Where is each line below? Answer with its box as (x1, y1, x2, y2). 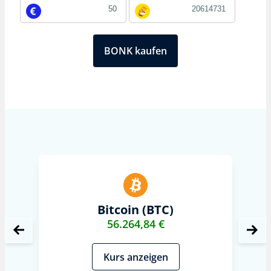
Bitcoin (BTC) (97, 201, 174, 218)
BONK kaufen (104, 44, 167, 58)
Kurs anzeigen (103, 250, 168, 264)
